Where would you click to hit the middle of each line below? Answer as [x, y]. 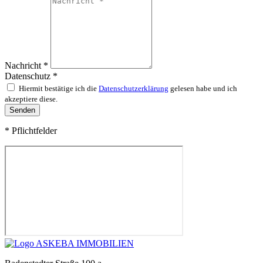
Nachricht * [28, 65]
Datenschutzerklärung [134, 88]
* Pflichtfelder [31, 130]
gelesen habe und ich [203, 88]
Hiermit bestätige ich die [59, 88]
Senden [22, 110]
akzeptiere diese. [31, 99]
